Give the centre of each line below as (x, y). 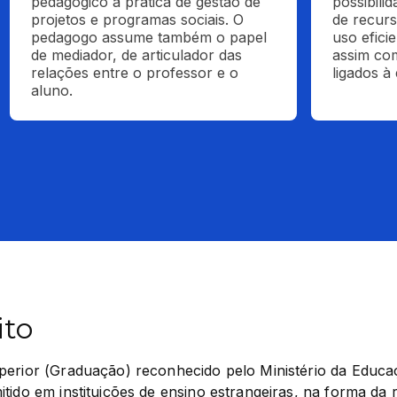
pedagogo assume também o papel (149, 37)
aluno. (52, 90)
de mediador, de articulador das (137, 55)
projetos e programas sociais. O (138, 19)
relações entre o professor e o (135, 73)
